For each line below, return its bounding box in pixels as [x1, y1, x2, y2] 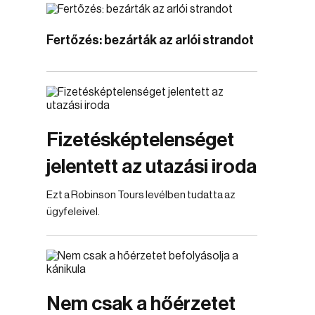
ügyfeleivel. [46, 207, 100, 217]
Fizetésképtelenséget [46, 130, 234, 150]
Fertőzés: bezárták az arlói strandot [46, 34, 254, 46]
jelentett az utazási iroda [46, 157, 257, 176]
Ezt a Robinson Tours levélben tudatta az [46, 190, 236, 200]
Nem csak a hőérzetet [46, 294, 236, 314]
